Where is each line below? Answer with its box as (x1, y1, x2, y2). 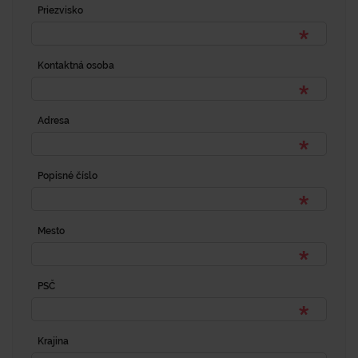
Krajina (38, 336, 69, 348)
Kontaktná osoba (38, 60, 114, 72)
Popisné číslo (38, 170, 97, 182)
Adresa (38, 115, 70, 127)
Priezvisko (38, 5, 83, 17)
